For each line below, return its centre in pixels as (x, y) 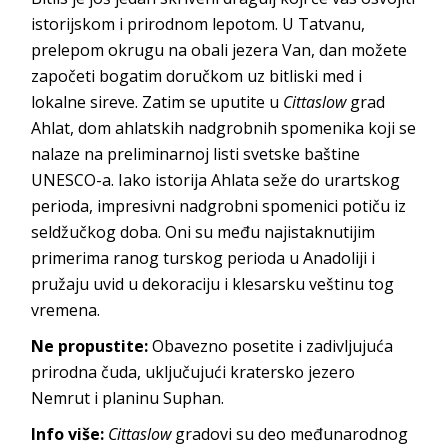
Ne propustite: (90, 346)
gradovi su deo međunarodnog (290, 434)
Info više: (68, 434)
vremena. (66, 310)
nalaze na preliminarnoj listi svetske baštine (196, 154)
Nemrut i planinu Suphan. (128, 398)
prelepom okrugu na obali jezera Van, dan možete (219, 50)
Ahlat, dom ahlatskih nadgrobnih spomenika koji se (224, 128)
